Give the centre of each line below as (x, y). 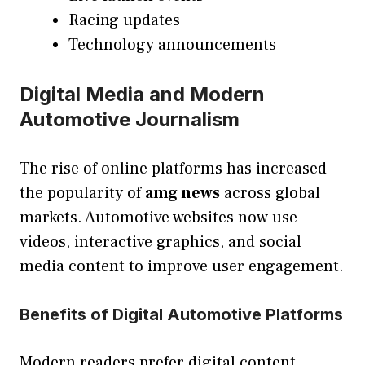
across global (270, 193)
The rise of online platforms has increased (173, 168)
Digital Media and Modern (142, 94)
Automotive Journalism (130, 119)
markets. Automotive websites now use (158, 217)
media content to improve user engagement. (182, 266)
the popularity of (82, 193)
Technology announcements (172, 44)
